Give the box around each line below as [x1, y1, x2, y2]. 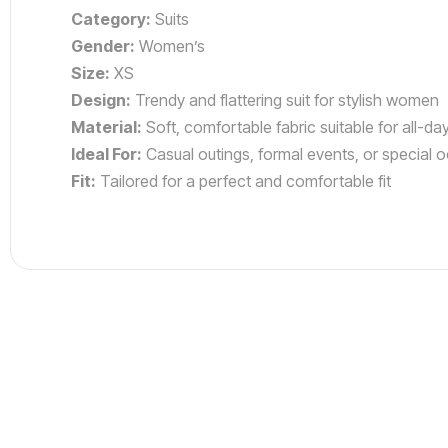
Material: [71, 117, 142, 137]
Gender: [71, 36, 135, 56]
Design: [71, 90, 131, 110]
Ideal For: [71, 144, 142, 164]
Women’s [135, 36, 205, 56]
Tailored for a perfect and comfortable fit [96, 171, 391, 191]
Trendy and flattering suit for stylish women [131, 90, 439, 110]
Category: [71, 9, 151, 29]
